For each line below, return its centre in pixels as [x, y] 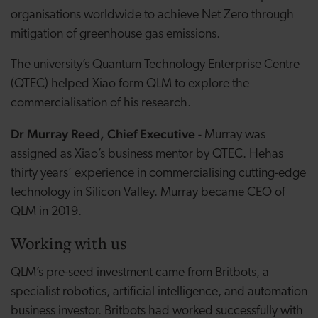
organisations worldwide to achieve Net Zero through [152, 16]
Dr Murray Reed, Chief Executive [103, 134]
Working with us [69, 243]
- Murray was [230, 136]
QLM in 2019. [46, 212]
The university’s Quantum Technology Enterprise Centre [155, 65]
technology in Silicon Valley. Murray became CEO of [148, 193]
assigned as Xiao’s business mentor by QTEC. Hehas [147, 155]
